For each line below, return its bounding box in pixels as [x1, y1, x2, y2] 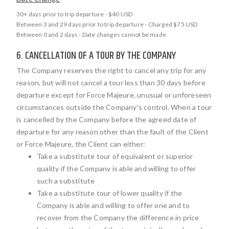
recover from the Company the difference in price [37, 213, 199, 222]
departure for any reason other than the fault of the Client [16, 127, 209, 136]
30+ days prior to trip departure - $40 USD [16, 10, 133, 18]
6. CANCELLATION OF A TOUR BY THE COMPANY [16, 48, 176, 64]
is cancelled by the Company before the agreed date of [16, 115, 197, 124]
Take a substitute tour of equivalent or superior [37, 152, 193, 161]
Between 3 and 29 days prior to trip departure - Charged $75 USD [16, 20, 198, 28]
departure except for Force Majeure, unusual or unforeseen [16, 90, 212, 99]
